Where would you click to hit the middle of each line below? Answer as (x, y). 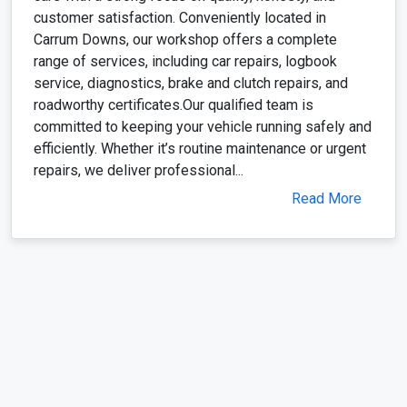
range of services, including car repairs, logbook (185, 61)
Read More (327, 198)
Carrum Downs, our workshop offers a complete (185, 39)
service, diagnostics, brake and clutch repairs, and (191, 83)
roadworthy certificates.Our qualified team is (174, 104)
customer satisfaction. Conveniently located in (180, 17)
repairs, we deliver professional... (139, 170)
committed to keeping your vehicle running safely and (203, 126)
